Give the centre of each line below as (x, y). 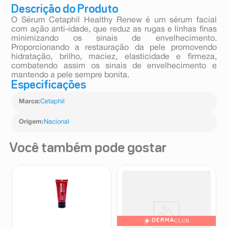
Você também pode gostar (88, 149)
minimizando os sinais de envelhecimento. (114, 39)
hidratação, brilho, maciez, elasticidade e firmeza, (114, 57)
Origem (31, 122)
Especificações (49, 86)
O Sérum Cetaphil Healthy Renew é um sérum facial (114, 21)
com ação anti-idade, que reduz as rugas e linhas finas (114, 30)
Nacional (57, 122)
